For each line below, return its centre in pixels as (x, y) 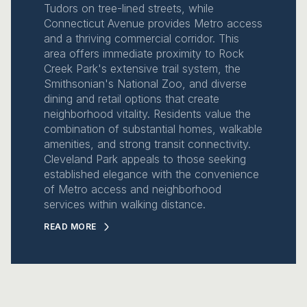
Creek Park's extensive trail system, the (142, 68)
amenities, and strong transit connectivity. (147, 144)
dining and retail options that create (132, 98)
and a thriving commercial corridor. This (142, 38)
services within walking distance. (125, 204)
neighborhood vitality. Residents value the (147, 113)
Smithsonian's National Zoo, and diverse (145, 83)
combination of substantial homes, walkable (153, 128)
